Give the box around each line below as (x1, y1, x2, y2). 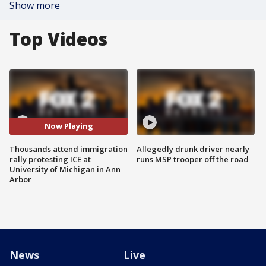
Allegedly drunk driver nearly (137, 143, 249, 154)
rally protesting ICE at (9, 153, 91, 164)
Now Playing (44, 121, 93, 132)
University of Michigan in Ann (9, 163, 121, 175)
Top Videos (9, 27, 107, 51)
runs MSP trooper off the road (137, 153, 249, 164)
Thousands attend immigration (9, 143, 128, 154)
